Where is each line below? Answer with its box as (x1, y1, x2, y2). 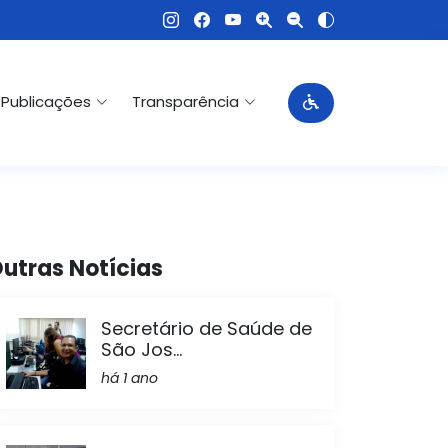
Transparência (132, 90, 239, 112)
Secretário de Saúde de (101, 316, 312, 341)
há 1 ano (101, 368, 158, 388)
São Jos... (101, 337, 182, 362)
